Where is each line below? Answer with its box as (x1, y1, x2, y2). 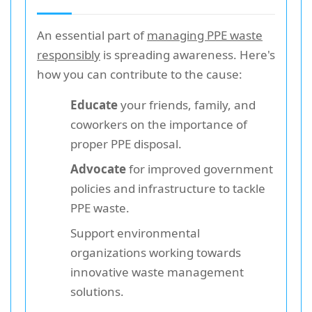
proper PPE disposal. (70, 135, 182, 152)
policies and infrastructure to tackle (70, 180, 265, 196)
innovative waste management (70, 263, 244, 280)
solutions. (70, 283, 124, 299)
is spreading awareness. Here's (100, 46, 275, 63)
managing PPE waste (147, 26, 263, 43)
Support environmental (70, 224, 200, 241)
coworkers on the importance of (70, 116, 247, 132)
